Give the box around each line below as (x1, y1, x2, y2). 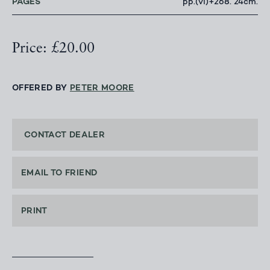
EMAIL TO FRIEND (21, 169, 98, 178)
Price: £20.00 (12, 42, 95, 57)
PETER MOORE (69, 84, 134, 93)
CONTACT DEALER (24, 131, 105, 140)
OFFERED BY (12, 84, 70, 93)
